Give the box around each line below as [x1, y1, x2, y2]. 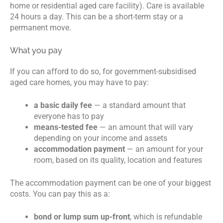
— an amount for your [127, 144, 203, 154]
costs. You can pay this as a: [10, 189, 110, 199]
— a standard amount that [92, 100, 186, 110]
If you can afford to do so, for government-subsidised [10, 66, 196, 76]
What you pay [10, 45, 62, 55]
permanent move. [10, 22, 71, 32]
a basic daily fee [34, 100, 92, 110]
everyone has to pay [34, 111, 104, 121]
